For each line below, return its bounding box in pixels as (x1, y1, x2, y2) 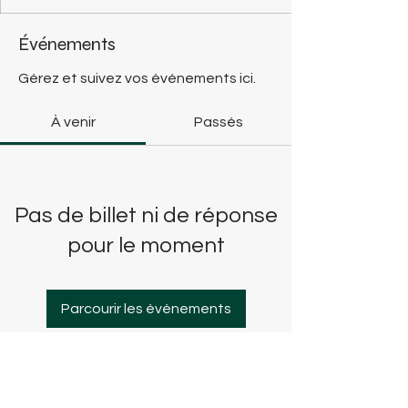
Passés (194, 115, 243, 129)
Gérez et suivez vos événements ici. (18, 71, 256, 86)
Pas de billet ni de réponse (14, 204, 278, 227)
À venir (50, 115, 96, 129)
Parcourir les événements (60, 301, 231, 316)
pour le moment (66, 234, 225, 257)
